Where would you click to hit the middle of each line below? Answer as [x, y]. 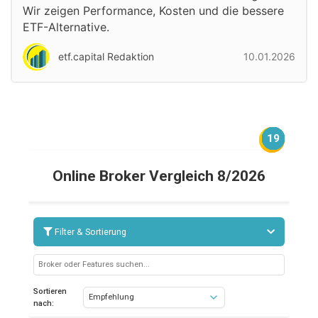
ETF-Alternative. [66, 27]
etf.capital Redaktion [106, 57]
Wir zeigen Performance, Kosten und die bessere [153, 10]
